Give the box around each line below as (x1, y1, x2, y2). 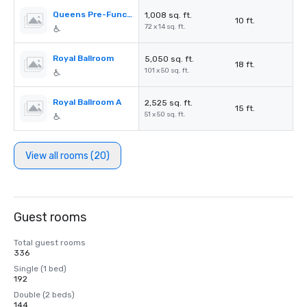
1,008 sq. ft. (145, 10, 192, 20)
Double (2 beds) (14, 290, 75, 299)
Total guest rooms (14, 238, 86, 247)
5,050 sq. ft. (145, 54, 194, 64)
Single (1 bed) (14, 264, 66, 273)
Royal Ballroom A (53, 97, 121, 107)
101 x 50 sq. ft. (145, 66, 190, 75)
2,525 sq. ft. (145, 98, 193, 108)
